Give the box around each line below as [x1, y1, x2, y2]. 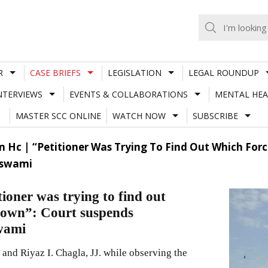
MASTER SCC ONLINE [15, 109, 101, 121]
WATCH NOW [112, 109, 166, 121]
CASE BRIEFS [29, 66, 81, 78]
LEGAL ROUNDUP [188, 66, 259, 78]
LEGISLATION [107, 66, 162, 78]
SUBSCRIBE [192, 109, 238, 121]
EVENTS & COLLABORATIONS [69, 88, 188, 100]
